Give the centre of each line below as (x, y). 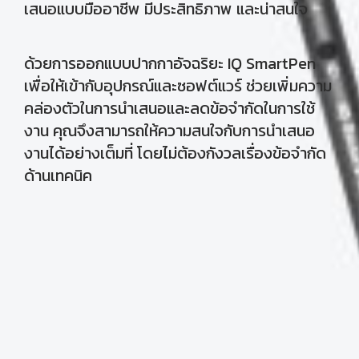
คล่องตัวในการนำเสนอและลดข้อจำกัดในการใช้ (169, 108)
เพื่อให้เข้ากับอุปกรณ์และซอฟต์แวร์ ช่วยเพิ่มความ (178, 85)
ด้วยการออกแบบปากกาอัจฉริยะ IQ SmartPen (170, 63)
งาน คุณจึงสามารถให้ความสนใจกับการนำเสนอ (169, 130)
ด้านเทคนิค (58, 175)
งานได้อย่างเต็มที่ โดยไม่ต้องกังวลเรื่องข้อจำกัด (175, 153)
